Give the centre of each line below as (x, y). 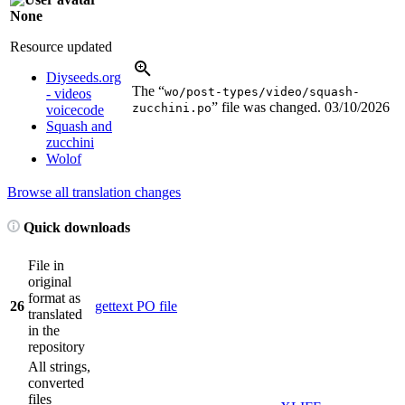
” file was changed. (268, 107)
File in (46, 266)
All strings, (59, 367)
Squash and (79, 126)
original (50, 282)
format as (54, 298)
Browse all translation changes (94, 192)
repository (57, 347)
